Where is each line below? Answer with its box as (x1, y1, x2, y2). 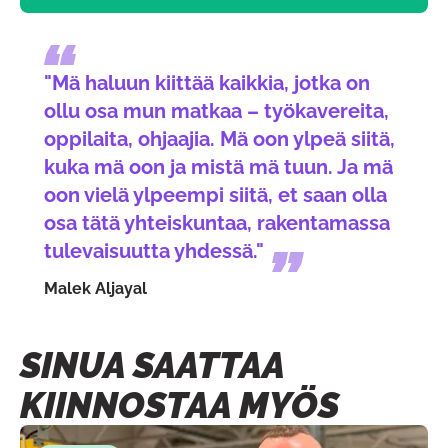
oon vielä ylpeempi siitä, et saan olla (44, 183, 387, 207)
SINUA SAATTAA (20, 344, 284, 386)
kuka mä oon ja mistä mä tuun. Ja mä (44, 155, 393, 179)
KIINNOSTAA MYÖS (20, 384, 339, 426)
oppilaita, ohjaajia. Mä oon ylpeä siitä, (44, 127, 395, 151)
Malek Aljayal (44, 279, 147, 298)
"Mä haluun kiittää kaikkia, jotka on (44, 71, 370, 95)
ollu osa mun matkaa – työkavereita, (44, 99, 389, 123)
